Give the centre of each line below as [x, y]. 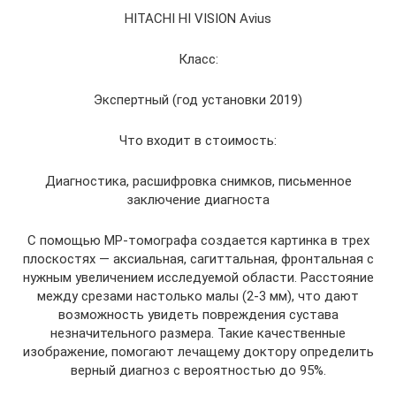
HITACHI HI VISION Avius [198, 19]
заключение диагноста [198, 200]
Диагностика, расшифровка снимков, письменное [198, 181]
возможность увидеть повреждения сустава [198, 315]
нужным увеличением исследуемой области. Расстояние [198, 278]
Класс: [198, 59]
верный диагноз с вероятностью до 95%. [198, 370]
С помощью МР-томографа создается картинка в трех [198, 240]
